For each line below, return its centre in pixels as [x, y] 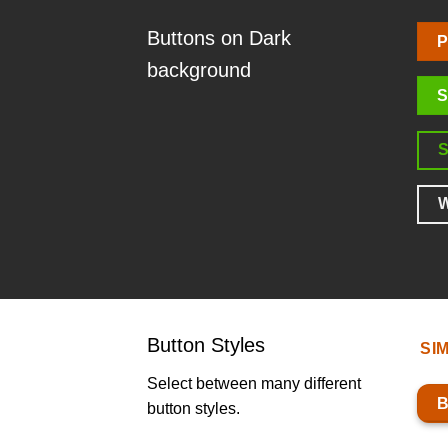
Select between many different [254, 384]
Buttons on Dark [219, 37]
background [199, 69]
